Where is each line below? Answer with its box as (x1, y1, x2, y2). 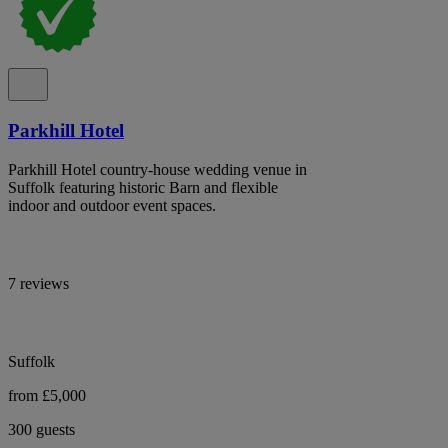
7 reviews (8, 274, 69, 292)
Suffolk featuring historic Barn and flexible (8, 178, 278, 196)
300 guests (8, 420, 75, 438)
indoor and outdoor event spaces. (8, 196, 216, 214)
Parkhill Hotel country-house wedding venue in (8, 160, 307, 178)
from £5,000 (8, 386, 86, 404)
